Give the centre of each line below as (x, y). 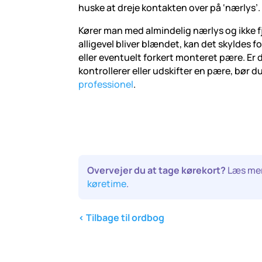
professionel (106, 85)
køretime (107, 183)
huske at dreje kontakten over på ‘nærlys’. (170, 8)
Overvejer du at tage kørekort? (157, 170)
